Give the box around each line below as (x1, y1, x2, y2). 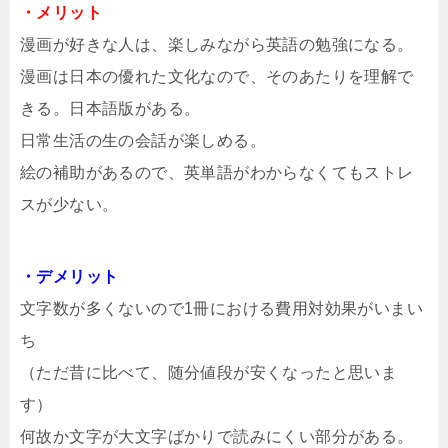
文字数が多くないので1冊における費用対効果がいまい (20, 299, 423, 317)
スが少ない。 (20, 195, 119, 213)
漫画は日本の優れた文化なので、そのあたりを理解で (20, 67, 414, 85)
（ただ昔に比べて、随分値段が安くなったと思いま (20, 363, 398, 381)
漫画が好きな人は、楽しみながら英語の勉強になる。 (20, 35, 414, 53)
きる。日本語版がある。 (20, 99, 201, 117)
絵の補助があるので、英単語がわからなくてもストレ (20, 163, 414, 181)
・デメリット (20, 267, 119, 285)
